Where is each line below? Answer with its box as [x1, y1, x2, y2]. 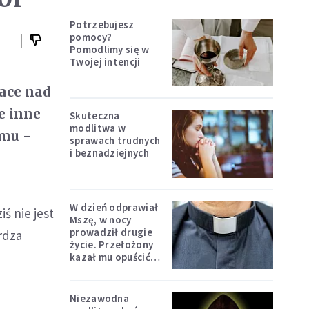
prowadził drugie [70, 225, 152, 239]
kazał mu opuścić [70, 250, 150, 263]
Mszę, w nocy [70, 212, 132, 226]
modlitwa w [70, 121, 126, 135]
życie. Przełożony [70, 237, 154, 251]
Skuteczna [70, 109, 120, 123]
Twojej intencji [70, 55, 141, 68]
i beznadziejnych [70, 146, 149, 160]
